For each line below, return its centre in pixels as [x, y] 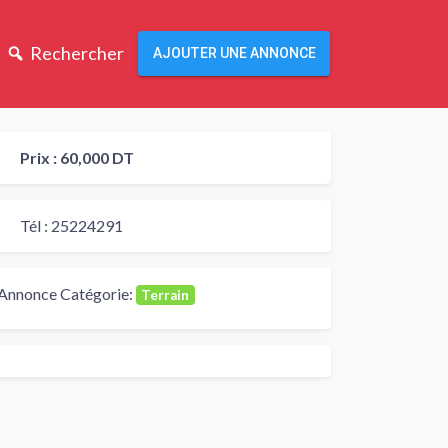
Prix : [40, 157]
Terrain [165, 294]
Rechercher [76, 53]
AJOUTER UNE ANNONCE [234, 53]
